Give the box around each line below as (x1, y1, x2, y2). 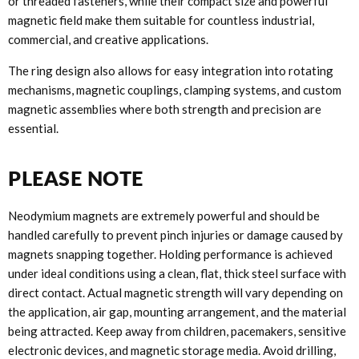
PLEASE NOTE (8, 166, 143, 191)
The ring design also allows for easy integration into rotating (8, 63, 333, 79)
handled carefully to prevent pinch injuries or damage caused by (8, 228, 343, 243)
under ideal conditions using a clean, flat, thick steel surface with (8, 266, 346, 281)
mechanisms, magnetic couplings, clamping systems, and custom (8, 83, 341, 98)
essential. (8, 121, 58, 136)
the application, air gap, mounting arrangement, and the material (8, 305, 346, 320)
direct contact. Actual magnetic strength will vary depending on (8, 285, 343, 301)
